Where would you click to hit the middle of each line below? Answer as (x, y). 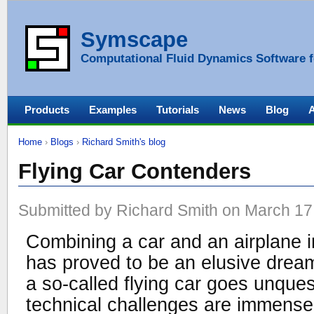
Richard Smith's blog (124, 142)
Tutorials (178, 110)
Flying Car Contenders (135, 171)
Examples (113, 110)
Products (47, 110)
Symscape (134, 40)
